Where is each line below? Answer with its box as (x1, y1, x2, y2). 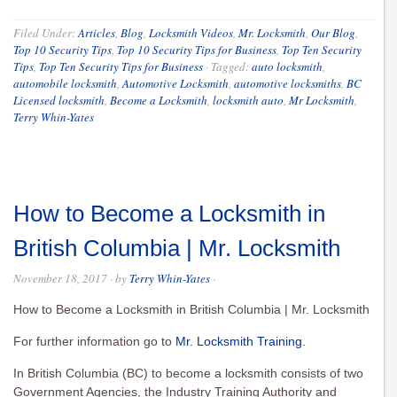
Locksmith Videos (149, 25, 233, 42)
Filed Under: (13, 25, 78, 42)
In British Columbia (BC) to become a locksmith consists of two (13, 366, 363, 381)
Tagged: (211, 58, 252, 75)
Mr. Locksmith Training (175, 334, 302, 349)
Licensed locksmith (13, 92, 105, 109)
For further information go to (13, 334, 175, 349)
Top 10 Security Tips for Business (117, 42, 276, 58)
